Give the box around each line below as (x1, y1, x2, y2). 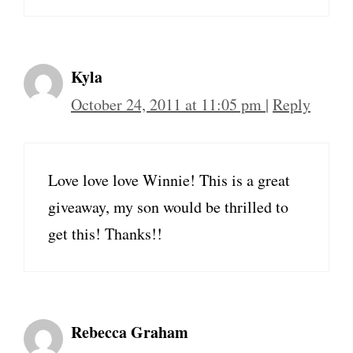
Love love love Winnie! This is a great (48, 169, 290, 191)
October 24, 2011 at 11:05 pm (71, 94, 266, 115)
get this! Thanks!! (48, 223, 162, 244)
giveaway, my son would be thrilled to (48, 196, 288, 217)
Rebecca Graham (71, 321, 188, 344)
